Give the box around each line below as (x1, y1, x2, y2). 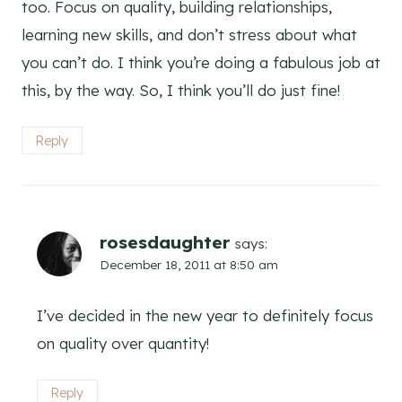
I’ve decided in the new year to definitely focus (37, 305, 373, 325)
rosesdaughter (100, 231, 230, 253)
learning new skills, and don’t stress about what (22, 25, 357, 45)
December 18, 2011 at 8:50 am (100, 256, 278, 272)
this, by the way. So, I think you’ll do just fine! (22, 81, 340, 100)
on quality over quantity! (37, 333, 209, 353)
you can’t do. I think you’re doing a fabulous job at (22, 53, 380, 73)
